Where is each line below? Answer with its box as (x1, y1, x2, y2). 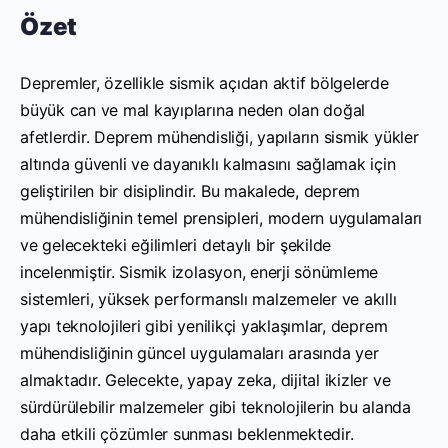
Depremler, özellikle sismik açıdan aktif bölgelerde (20, 72, 389, 93)
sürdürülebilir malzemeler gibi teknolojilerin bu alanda (20, 396, 411, 417)
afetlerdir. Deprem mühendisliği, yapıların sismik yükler (20, 126, 419, 147)
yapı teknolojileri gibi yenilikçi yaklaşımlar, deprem (20, 315, 388, 336)
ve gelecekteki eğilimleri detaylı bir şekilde (20, 234, 332, 255)
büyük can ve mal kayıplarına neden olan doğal (20, 99, 366, 120)
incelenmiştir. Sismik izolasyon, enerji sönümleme (20, 261, 379, 282)
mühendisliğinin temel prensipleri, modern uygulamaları (20, 207, 423, 228)
